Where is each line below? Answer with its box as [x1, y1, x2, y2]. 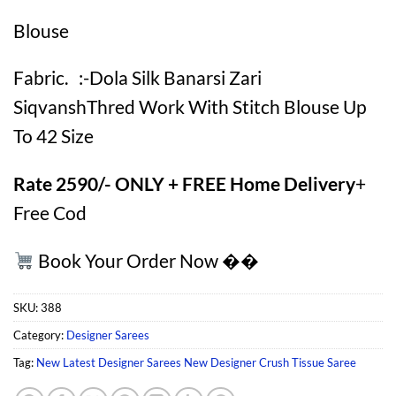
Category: [13, 327, 66, 342]
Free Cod [13, 202, 87, 225]
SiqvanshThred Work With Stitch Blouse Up [13, 95, 367, 118]
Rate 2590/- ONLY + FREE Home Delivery [13, 172, 355, 195]
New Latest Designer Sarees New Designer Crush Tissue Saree [36, 354, 356, 369]
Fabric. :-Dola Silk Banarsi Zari [13, 66, 262, 89]
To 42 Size [13, 125, 94, 148]
